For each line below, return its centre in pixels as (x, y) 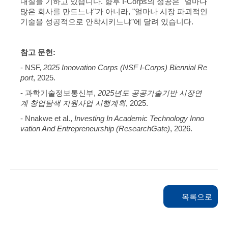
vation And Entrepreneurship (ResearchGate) (95, 129)
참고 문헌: (38, 52)
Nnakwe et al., (50, 119)
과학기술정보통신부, (61, 93)
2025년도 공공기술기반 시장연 (150, 93)
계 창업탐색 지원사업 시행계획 (73, 103)
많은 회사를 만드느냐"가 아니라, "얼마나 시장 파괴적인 (114, 12)
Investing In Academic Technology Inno (139, 119)
